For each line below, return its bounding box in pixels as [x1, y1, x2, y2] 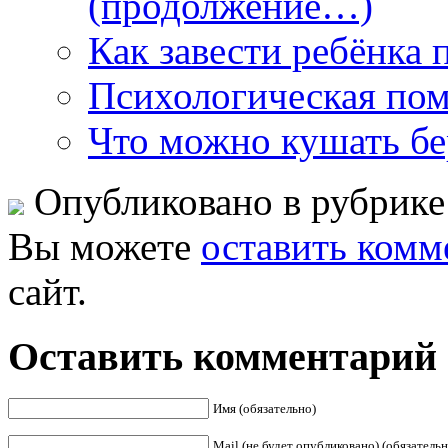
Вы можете [8, 224, 201, 268]
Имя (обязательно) [213, 401, 316, 417]
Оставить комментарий [8, 333, 437, 379]
